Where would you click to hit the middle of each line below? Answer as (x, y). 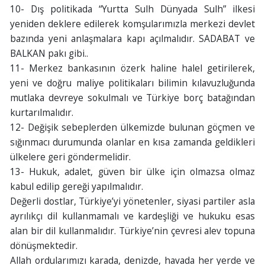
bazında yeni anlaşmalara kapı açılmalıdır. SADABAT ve (132, 39)
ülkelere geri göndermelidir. (70, 157)
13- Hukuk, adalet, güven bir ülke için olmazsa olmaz (132, 172)
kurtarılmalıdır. (41, 113)
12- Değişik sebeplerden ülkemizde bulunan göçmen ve (132, 127)
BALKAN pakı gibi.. (49, 54)
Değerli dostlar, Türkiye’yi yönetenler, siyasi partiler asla (132, 201)
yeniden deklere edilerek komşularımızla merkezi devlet (132, 24)
